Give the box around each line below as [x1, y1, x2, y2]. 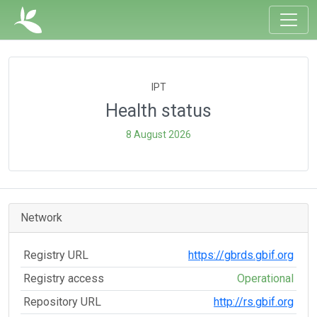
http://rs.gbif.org [214, 295, 294, 309]
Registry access [23, 272, 104, 285]
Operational [237, 272, 294, 285]
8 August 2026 [126, 129, 191, 140]
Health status [105, 100, 212, 121]
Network [21, 211, 62, 224]
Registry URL [23, 248, 88, 262]
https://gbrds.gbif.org [188, 248, 294, 262]
